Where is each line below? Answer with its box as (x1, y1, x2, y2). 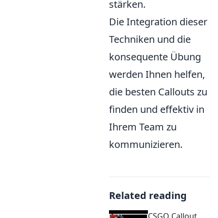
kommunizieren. (109, 137, 182, 151)
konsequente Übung (109, 50, 201, 63)
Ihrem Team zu (109, 120, 177, 133)
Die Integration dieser (109, 15, 207, 28)
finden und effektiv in (109, 102, 204, 116)
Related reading (109, 188, 187, 202)
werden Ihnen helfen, (109, 67, 205, 81)
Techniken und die (109, 32, 191, 46)
